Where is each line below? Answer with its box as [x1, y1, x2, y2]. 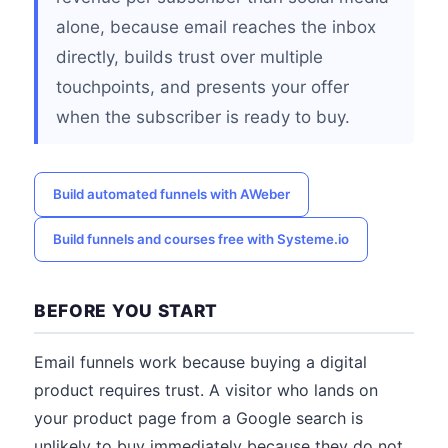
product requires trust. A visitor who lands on [34, 380, 378, 400]
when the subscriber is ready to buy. [56, 107, 350, 127]
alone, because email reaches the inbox [56, 17, 376, 37]
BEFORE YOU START [34, 300, 219, 321]
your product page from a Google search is [34, 408, 363, 428]
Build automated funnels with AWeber [53, 186, 290, 202]
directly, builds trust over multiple [56, 47, 323, 67]
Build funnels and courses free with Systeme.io [53, 231, 349, 247]
